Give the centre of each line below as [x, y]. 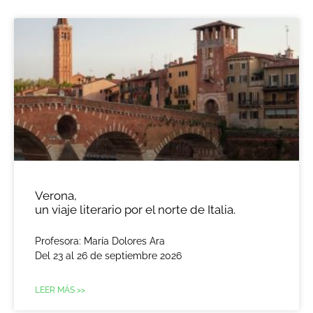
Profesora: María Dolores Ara [100, 241]
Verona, [56, 196]
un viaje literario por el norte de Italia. [135, 210]
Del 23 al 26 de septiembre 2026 [108, 256]
